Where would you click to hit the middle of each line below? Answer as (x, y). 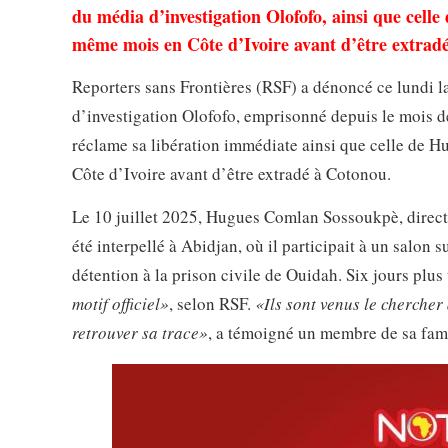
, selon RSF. (212, 304)
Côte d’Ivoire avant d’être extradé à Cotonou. (231, 174)
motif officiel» (120, 304)
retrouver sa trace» (140, 333)
